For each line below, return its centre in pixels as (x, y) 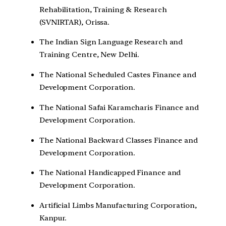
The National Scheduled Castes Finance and (118, 75)
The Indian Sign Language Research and (111, 42)
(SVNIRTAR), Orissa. (75, 22)
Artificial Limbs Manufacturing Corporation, (118, 206)
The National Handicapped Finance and (110, 173)
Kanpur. (53, 218)
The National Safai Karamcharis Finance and (119, 107)
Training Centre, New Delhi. (90, 55)
